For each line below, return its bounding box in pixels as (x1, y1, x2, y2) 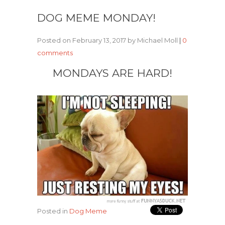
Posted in (37, 206, 69, 215)
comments (37, 49, 73, 57)
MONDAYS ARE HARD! (53, 67, 172, 79)
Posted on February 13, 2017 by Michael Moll (37, 36, 179, 44)
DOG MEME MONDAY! (37, 12, 156, 24)
